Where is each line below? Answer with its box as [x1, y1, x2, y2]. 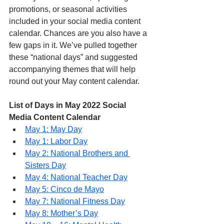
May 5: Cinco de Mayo [25, 185, 104, 194]
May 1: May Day [25, 125, 82, 134]
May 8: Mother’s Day [25, 209, 98, 218]
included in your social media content [9, 17, 142, 26]
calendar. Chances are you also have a [9, 29, 149, 38]
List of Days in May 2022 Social [9, 101, 128, 110]
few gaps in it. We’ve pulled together [9, 41, 139, 50]
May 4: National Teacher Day [25, 173, 127, 182]
